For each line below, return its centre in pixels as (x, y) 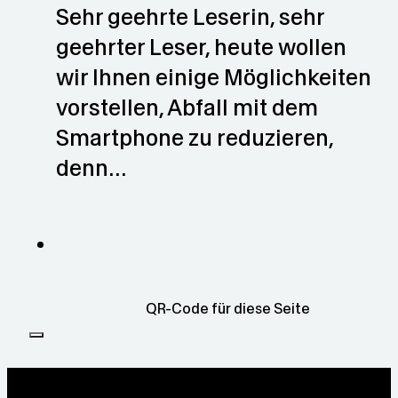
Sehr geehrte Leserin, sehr (190, 18)
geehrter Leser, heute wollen (201, 48)
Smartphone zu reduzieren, (195, 139)
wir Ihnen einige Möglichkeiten (214, 78)
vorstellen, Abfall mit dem (187, 108)
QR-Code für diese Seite (227, 308)
